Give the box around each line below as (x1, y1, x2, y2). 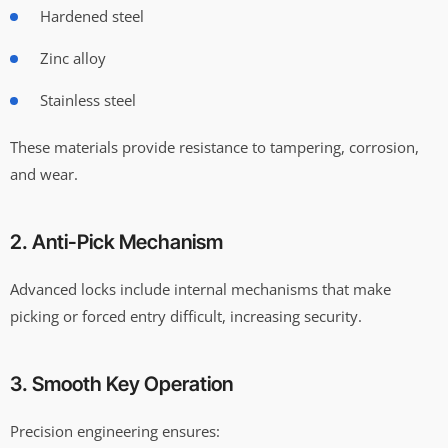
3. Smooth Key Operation (10, 371, 233, 396)
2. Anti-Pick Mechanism (10, 229, 223, 254)
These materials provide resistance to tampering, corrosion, (10, 136, 419, 157)
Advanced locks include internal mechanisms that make (10, 278, 391, 299)
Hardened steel (40, 5, 144, 26)
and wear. (10, 163, 78, 184)
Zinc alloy (40, 47, 106, 68)
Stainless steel (40, 89, 136, 110)
